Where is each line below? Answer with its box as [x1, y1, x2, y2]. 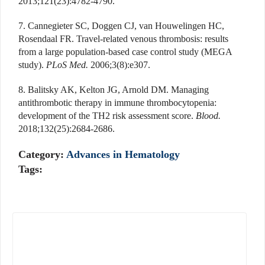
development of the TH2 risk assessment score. [18, 111, 196, 121]
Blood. [196, 111, 221, 121]
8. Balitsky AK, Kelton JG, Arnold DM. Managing [18, 85, 209, 95]
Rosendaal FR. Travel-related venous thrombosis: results [18, 34, 228, 44]
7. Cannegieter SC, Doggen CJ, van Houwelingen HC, [18, 21, 224, 31]
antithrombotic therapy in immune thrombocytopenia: [18, 98, 216, 108]
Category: [18, 148, 66, 161]
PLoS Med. [46, 60, 88, 70]
